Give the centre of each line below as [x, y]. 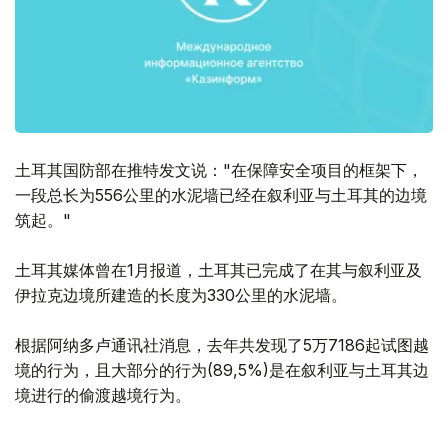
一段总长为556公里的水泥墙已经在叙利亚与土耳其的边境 [221, 195]
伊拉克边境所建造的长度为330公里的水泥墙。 [181, 295]
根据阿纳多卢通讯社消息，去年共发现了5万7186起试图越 [222, 345]
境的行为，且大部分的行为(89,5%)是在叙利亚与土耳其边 [222, 370]
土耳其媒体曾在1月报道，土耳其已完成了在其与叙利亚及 [218, 270]
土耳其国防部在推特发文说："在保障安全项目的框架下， [219, 170]
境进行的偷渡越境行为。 [103, 395]
